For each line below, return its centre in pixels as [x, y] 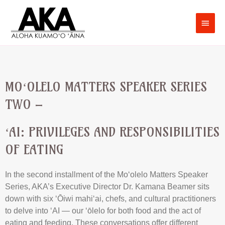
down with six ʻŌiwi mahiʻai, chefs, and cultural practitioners [110, 199]
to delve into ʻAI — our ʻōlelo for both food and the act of [103, 211]
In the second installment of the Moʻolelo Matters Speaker [106, 175]
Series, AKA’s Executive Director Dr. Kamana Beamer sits [107, 187]
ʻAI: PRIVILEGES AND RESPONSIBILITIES [112, 132]
